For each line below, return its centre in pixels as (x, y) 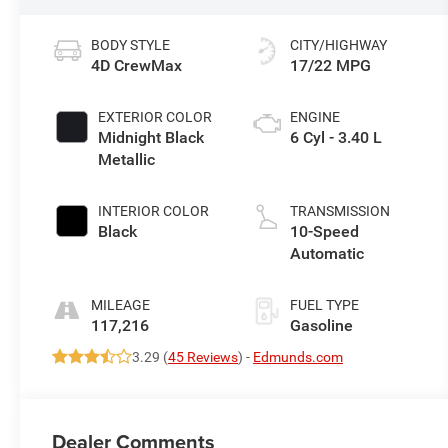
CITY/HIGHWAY (339, 44)
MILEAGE (121, 304)
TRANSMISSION (340, 210)
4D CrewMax (137, 65)
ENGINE (315, 116)
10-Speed (325, 231)
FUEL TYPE (325, 304)
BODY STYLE (131, 44)
